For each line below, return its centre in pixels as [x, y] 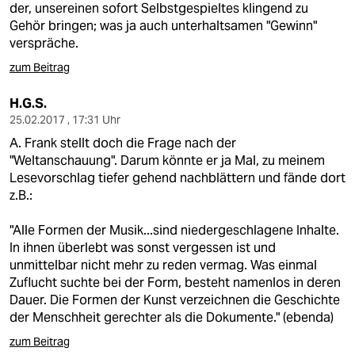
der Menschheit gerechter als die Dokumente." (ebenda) [172, 317]
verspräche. [44, 43]
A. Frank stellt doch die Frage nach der [123, 143]
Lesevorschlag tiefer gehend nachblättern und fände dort [177, 178]
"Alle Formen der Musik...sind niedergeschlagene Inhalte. [174, 230]
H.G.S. [28, 103]
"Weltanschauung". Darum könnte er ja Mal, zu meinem [167, 160]
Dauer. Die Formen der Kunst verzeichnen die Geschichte [175, 300]
